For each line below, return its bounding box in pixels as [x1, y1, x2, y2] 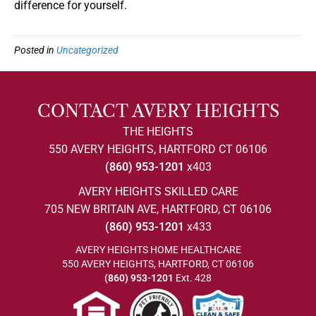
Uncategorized [56, 44, 119, 56]
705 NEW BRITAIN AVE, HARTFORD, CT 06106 [44, 202, 272, 217]
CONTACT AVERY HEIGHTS [37, 101, 279, 122]
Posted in [14, 44, 56, 56]
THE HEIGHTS [123, 125, 193, 139]
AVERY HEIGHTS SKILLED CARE [78, 185, 238, 199]
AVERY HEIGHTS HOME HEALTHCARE [75, 244, 241, 256]
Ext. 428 [174, 272, 212, 284]
